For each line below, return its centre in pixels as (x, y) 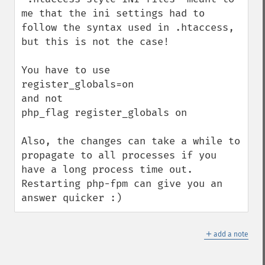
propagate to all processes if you (119, 155)
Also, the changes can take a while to (131, 141)
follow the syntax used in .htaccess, (128, 28)
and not (42, 98)
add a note (231, 234)
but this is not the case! (95, 42)
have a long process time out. (107, 169)
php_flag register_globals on (104, 113)
